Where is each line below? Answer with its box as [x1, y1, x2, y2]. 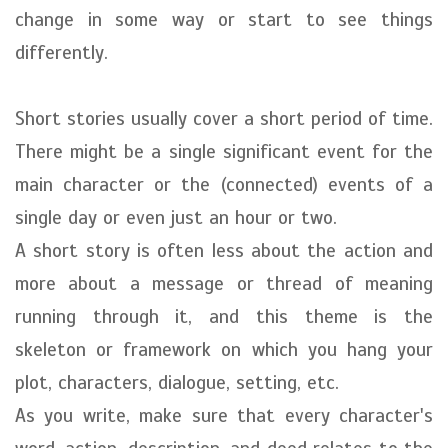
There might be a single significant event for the [15, 140, 433, 163]
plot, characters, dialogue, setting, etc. [15, 371, 339, 394]
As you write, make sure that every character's [15, 404, 433, 427]
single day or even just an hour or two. [15, 206, 337, 229]
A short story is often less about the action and [15, 239, 433, 262]
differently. [15, 41, 108, 64]
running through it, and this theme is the [15, 305, 433, 328]
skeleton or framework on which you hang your [15, 338, 433, 361]
